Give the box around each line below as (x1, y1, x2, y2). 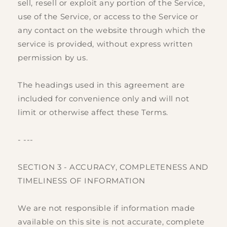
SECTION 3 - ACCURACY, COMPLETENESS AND (18, 162, 208, 172)
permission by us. (18, 53, 88, 63)
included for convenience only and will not (18, 94, 190, 104)
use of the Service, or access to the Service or (18, 12, 199, 22)
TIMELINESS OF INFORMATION (18, 176, 146, 186)
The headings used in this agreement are (18, 80, 185, 90)
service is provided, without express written (18, 39, 193, 49)
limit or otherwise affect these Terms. (18, 107, 168, 118)
